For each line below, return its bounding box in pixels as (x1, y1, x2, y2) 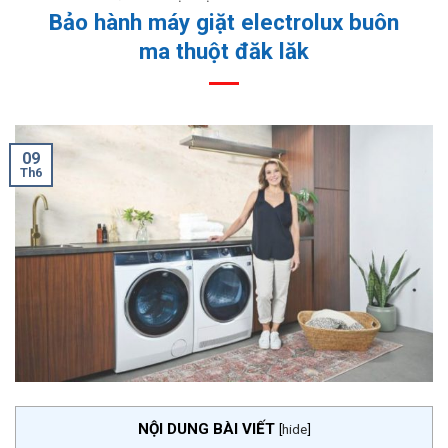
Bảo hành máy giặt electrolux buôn (49, 8, 399, 35)
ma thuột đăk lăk (139, 37, 309, 64)
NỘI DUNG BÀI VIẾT (137, 420, 275, 439)
